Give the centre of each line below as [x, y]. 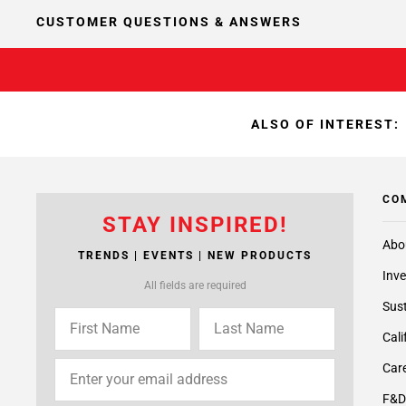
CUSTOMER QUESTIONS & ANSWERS [169, 22]
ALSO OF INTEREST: [325, 124]
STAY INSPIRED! [195, 225]
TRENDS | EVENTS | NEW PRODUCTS [195, 256]
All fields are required [195, 285]
